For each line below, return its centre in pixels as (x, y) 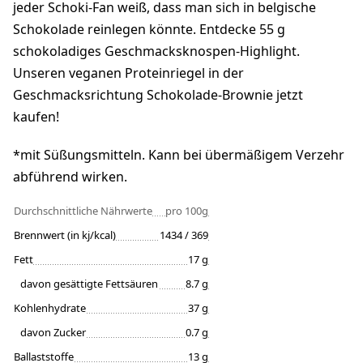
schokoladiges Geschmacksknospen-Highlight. (156, 51)
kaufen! (36, 117)
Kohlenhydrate (50, 308)
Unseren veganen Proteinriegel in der (128, 73)
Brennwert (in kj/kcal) (65, 235)
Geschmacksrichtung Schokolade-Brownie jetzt (158, 95)
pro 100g (187, 211)
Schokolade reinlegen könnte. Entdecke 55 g (149, 30)
